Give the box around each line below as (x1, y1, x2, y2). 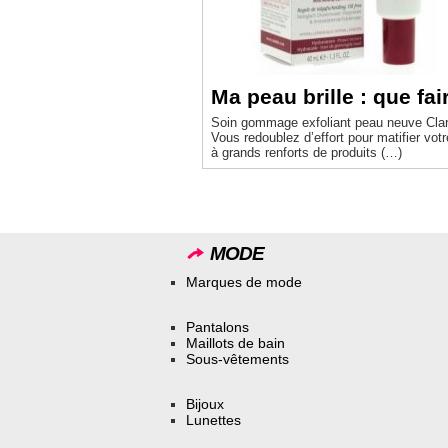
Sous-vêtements (186, 350, 289, 367)
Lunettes (186, 411, 241, 428)
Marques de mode (186, 274, 302, 291)
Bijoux (186, 395, 224, 412)
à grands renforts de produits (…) (211, 145, 402, 161)
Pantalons (186, 318, 249, 335)
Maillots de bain (186, 334, 285, 351)
